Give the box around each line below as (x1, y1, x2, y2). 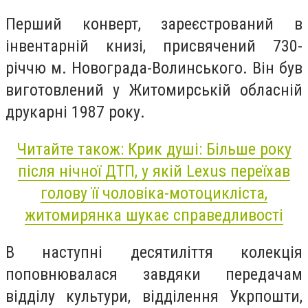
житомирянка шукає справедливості (25, 205, 283, 225)
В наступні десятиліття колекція (5, 242, 302, 262)
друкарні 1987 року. (5, 102, 145, 122)
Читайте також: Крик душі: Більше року (16, 139, 291, 159)
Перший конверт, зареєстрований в (5, 14, 302, 34)
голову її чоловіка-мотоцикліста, (41, 183, 267, 203)
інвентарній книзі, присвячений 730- (5, 36, 302, 56)
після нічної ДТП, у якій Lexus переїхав (18, 161, 290, 181)
